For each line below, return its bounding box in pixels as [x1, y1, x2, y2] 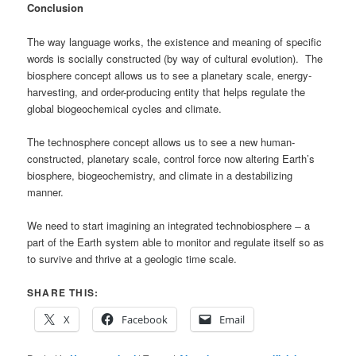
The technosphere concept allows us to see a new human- [27, 133, 296, 149]
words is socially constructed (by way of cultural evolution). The [27, 50, 323, 66]
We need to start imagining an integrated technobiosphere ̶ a [27, 217, 311, 233]
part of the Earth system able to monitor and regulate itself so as [27, 234, 325, 250]
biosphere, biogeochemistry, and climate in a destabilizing [27, 167, 293, 183]
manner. [27, 184, 68, 199]
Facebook [122, 311, 168, 327]
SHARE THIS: [27, 284, 99, 300]
